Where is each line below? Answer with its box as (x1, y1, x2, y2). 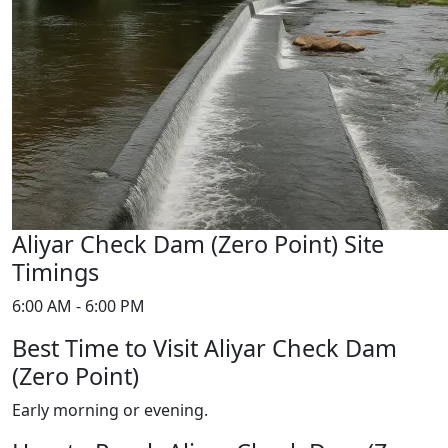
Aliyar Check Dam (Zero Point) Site (12, 228, 384, 260)
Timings (12, 256, 99, 288)
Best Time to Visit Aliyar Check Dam (12, 332, 397, 364)
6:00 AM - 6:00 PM (12, 295, 145, 317)
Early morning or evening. (12, 399, 208, 421)
